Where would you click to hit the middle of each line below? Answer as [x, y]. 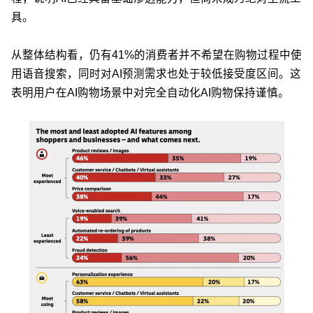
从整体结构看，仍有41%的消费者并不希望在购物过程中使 [156, 54]
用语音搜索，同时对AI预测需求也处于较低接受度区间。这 [156, 73]
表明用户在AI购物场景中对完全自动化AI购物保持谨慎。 [150, 92]
